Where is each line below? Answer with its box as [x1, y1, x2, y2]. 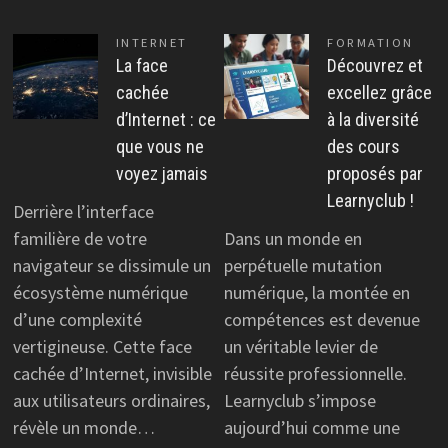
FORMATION [327, 35, 414, 51]
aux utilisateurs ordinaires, [12, 388, 210, 412]
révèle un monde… [12, 415, 155, 439]
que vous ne [115, 136, 204, 158]
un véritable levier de [224, 334, 378, 358]
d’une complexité [12, 307, 142, 331]
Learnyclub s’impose [224, 388, 376, 412]
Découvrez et [327, 55, 423, 77]
